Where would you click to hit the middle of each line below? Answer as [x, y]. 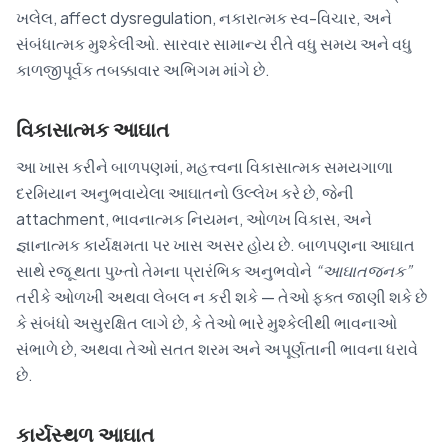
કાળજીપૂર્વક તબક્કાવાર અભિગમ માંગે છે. [143, 69]
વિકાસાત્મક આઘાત [92, 128]
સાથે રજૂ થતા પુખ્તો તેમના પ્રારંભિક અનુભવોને [165, 270]
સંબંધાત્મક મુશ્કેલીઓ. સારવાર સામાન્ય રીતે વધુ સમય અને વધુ [214, 43]
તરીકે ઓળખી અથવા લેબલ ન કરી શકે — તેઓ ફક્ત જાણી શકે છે [221, 296]
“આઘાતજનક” [363, 270]
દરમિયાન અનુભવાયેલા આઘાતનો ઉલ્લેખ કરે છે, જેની [185, 192]
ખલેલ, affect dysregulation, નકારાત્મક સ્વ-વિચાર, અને [204, 17]
